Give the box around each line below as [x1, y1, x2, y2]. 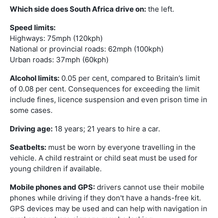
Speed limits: [10, 22, 55, 32]
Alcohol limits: [10, 73, 59, 83]
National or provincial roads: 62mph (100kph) [10, 44, 163, 54]
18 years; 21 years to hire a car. [53, 124, 160, 133]
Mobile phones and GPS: [10, 182, 95, 192]
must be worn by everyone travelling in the [46, 142, 196, 152]
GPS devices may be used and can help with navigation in [10, 203, 207, 213]
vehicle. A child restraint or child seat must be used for [10, 153, 198, 163]
